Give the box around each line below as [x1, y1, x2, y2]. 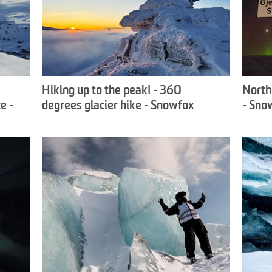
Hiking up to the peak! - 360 [42, 85, 182, 98]
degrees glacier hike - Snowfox [42, 100, 194, 113]
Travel [42, 115, 72, 128]
